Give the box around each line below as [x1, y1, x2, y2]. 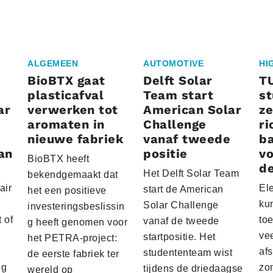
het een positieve [27, 185, 107, 196]
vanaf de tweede [143, 216, 219, 227]
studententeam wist [143, 247, 232, 258]
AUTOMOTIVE [143, 58, 204, 69]
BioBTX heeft [27, 154, 89, 165]
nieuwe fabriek [27, 132, 123, 147]
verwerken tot [27, 102, 118, 118]
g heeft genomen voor [27, 217, 127, 228]
